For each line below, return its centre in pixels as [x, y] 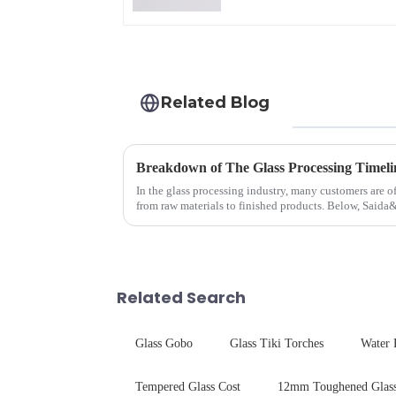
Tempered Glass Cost [188, 387]
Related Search [181, 298]
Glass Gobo [164, 344]
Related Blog [216, 103]
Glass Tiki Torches [277, 344]
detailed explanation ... [191, 221]
